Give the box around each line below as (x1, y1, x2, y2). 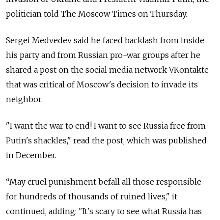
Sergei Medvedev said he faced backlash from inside (6, 35, 204, 46)
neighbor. (6, 94, 43, 105)
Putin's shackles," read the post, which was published (6, 136, 207, 146)
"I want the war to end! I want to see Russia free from (6, 121, 206, 131)
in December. (6, 150, 58, 161)
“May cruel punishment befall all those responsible (6, 177, 201, 187)
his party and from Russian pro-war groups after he (6, 50, 200, 60)
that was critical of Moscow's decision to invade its (6, 80, 198, 90)
